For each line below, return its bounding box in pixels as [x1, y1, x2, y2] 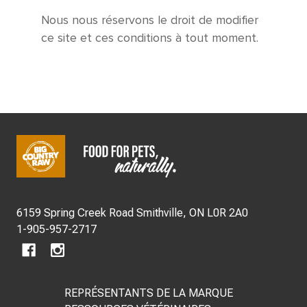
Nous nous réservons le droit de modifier [41, 13, 258, 28]
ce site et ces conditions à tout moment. [41, 31, 258, 46]
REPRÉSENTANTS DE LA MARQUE [64, 286, 233, 300]
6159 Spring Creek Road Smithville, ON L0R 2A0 [136, 206, 248, 220]
